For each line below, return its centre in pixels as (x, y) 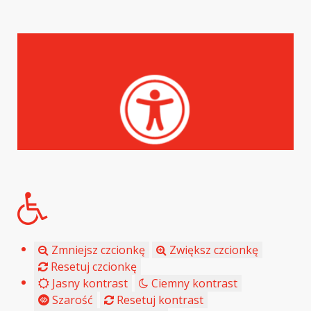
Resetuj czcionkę (92, 266)
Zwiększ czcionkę (212, 250)
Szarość (71, 300)
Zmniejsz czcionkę (97, 250)
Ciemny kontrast (193, 283)
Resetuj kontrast (159, 300)
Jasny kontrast (89, 283)
